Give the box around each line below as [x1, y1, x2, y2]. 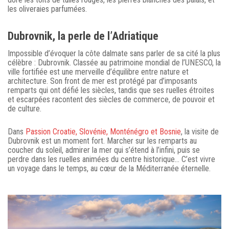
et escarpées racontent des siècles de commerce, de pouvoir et [8, 95, 215, 105]
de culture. [8, 104, 41, 114]
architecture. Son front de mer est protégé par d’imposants [8, 76, 197, 86]
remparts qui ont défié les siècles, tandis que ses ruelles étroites [8, 85, 214, 96]
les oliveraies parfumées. [8, 4, 87, 14]
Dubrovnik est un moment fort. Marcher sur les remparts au [8, 136, 197, 146]
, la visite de [181, 127, 219, 137]
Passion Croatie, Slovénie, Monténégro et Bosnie [26, 127, 181, 137]
